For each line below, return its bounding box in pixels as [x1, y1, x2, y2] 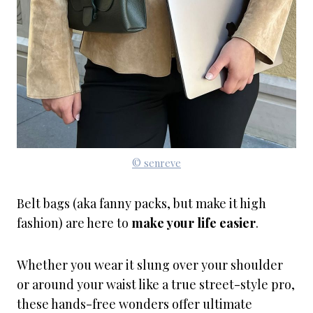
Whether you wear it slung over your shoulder [17, 256, 283, 273]
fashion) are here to [17, 214, 131, 231]
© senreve [132, 156, 181, 170]
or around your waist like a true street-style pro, [17, 276, 295, 293]
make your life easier [131, 214, 256, 231]
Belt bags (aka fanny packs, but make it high [17, 195, 266, 212]
